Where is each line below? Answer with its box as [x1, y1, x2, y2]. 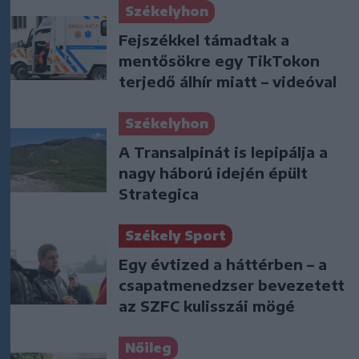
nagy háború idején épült [119, 163, 308, 182]
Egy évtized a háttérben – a [119, 254, 327, 273]
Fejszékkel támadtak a [119, 30, 289, 49]
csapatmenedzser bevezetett [119, 275, 345, 294]
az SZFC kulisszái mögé [119, 296, 295, 315]
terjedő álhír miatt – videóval [119, 71, 337, 91]
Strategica [119, 184, 199, 203]
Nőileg [125, 339, 171, 356]
